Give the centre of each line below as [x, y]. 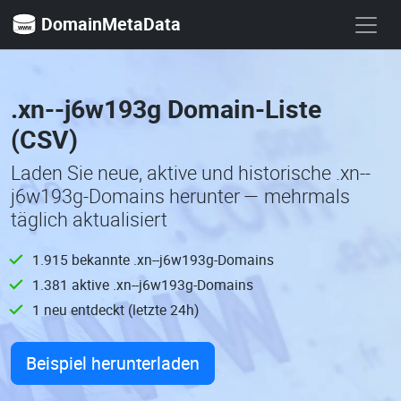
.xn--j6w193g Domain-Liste [166, 108]
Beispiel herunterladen [113, 363]
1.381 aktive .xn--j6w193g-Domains [143, 285]
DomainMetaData [111, 24]
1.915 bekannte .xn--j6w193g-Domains [153, 260]
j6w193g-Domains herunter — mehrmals [180, 196]
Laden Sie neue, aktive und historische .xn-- [191, 173]
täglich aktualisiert [89, 219]
